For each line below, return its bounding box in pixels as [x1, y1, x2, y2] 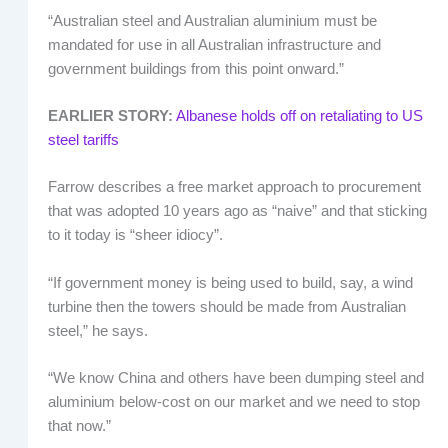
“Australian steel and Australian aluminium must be [47, 12, 377, 29]
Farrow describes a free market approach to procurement [47, 179, 421, 196]
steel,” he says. [47, 322, 148, 339]
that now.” [47, 417, 111, 434]
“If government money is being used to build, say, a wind [47, 274, 413, 291]
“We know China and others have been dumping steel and [47, 369, 424, 386]
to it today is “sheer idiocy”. [47, 227, 223, 244]
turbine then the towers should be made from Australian [47, 298, 406, 315]
